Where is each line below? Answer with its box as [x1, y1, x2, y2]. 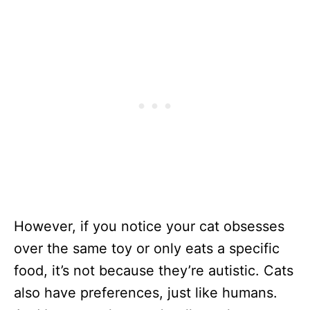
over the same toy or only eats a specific [14, 239, 280, 257]
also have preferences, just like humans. [14, 284, 277, 301]
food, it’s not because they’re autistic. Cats [14, 262, 293, 279]
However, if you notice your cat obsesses [14, 217, 284, 235]
